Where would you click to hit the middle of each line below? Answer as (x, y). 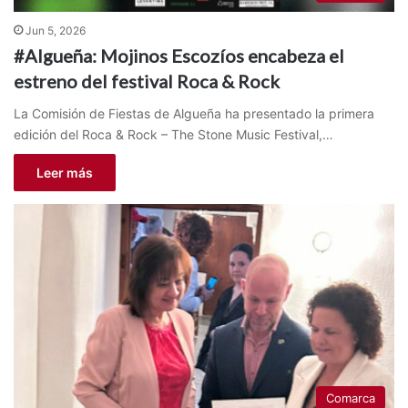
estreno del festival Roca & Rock (147, 81)
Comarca (351, 398)
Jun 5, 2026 (56, 30)
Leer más (65, 172)
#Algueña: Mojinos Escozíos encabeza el (179, 55)
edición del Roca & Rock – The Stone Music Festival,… (173, 134)
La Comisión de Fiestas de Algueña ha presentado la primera (194, 113)
